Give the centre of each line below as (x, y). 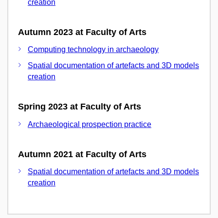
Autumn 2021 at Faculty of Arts (82, 154)
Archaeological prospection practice (90, 124)
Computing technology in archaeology (93, 49)
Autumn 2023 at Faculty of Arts (82, 32)
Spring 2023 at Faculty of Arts (80, 107)
